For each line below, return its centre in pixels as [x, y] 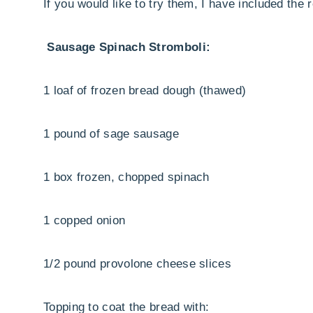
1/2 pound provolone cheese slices [137, 264]
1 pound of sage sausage [111, 134]
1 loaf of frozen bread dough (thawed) [145, 91]
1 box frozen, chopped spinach [126, 177]
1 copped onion [85, 221]
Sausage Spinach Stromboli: [127, 48]
